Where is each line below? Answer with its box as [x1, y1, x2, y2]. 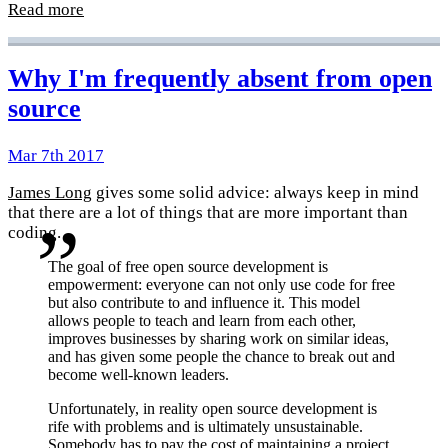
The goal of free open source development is [48, 258, 328, 276]
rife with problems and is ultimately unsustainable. [48, 418, 363, 436]
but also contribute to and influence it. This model [48, 294, 360, 312]
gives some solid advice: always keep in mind [92, 182, 419, 202]
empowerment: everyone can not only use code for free [48, 276, 395, 294]
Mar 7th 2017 [8, 145, 104, 165]
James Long [8, 182, 92, 202]
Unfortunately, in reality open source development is [48, 400, 377, 418]
